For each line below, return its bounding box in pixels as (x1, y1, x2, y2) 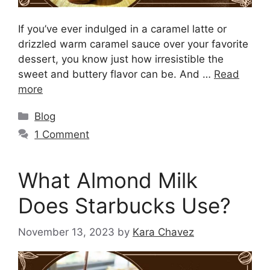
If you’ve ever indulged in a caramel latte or (18, 22, 227, 35)
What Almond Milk (18, 167, 198, 193)
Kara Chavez (133, 226, 194, 239)
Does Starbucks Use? (18, 192, 231, 218)
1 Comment (34, 128, 90, 140)
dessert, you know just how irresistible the (18, 52, 224, 65)
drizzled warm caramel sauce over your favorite (18, 37, 248, 50)
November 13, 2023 (18, 226, 115, 239)
